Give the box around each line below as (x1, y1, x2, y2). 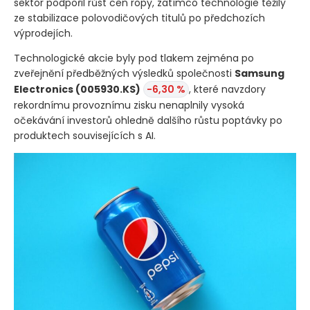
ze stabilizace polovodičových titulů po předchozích (14, 10, 265, 25)
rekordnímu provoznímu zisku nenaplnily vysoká (14, 98, 244, 112)
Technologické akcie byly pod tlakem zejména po (14, 51, 254, 65)
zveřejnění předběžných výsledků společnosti (14, 66, 235, 80)
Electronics (14, 82, 75, 96)
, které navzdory (189, 82, 266, 96)
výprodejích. (14, 26, 73, 40)
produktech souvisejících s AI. (14, 128, 156, 143)
